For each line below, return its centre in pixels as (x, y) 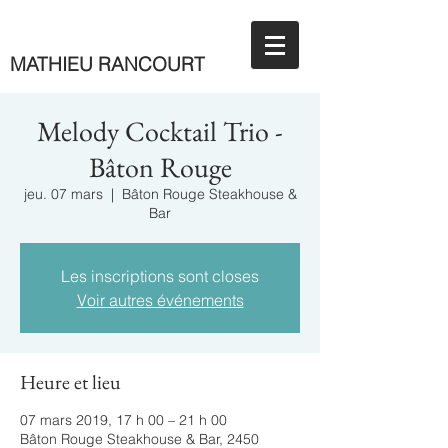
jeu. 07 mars (63, 194)
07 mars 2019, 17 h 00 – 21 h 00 (123, 420)
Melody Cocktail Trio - (160, 131)
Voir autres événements (160, 300)
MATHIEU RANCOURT (107, 64)
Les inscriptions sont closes (160, 276)
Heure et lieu (70, 382)
